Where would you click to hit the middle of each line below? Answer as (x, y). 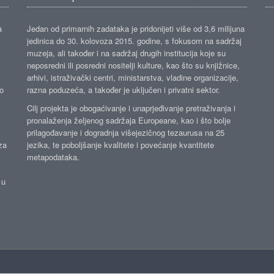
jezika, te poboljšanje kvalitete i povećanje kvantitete (120, 145)
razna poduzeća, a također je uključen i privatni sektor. (124, 90)
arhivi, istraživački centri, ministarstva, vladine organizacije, (133, 77)
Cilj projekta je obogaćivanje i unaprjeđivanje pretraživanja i (131, 108)
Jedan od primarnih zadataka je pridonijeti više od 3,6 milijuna (136, 28)
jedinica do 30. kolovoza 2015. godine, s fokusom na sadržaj (134, 41)
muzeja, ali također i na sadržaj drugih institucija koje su (126, 53)
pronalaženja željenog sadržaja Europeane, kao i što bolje (129, 120)
